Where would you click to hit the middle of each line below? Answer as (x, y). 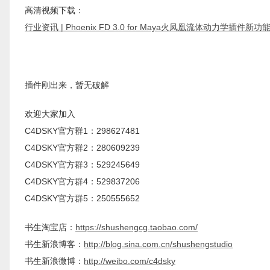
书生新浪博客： (54, 244)
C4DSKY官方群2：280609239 (82, 148)
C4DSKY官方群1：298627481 (82, 131)
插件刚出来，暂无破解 (67, 85)
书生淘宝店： (50, 227)
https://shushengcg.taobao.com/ (137, 227)
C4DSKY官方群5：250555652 (82, 198)
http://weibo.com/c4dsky (130, 261)
